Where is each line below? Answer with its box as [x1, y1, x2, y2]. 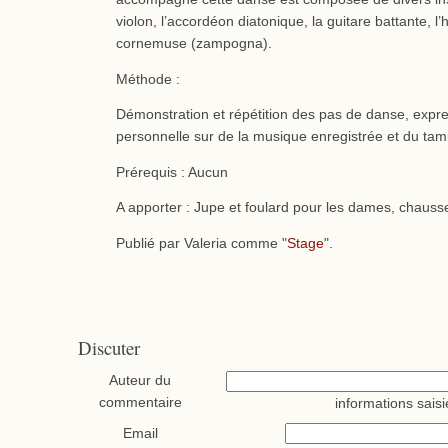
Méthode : [115, 71, 180, 87]
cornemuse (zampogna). [115, 36, 272, 51]
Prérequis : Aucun [115, 164, 228, 180]
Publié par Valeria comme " [115, 235, 287, 251]
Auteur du [109, 372, 172, 388]
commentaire [98, 394, 182, 410]
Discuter [77, 335, 140, 361]
